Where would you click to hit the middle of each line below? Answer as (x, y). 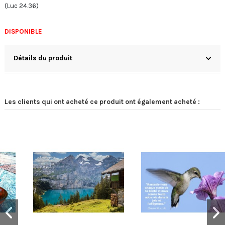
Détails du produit (43, 58)
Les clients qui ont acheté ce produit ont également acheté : (102, 102)
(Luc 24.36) (22, 6)
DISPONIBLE (23, 32)
